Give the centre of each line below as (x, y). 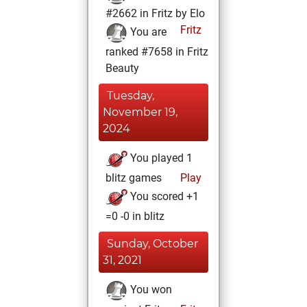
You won (150, 290)
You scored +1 (163, 197)
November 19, (140, 112)
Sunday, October (152, 244)
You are (147, 32)
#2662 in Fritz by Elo (155, 13)
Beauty (122, 68)
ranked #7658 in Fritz (157, 52)
